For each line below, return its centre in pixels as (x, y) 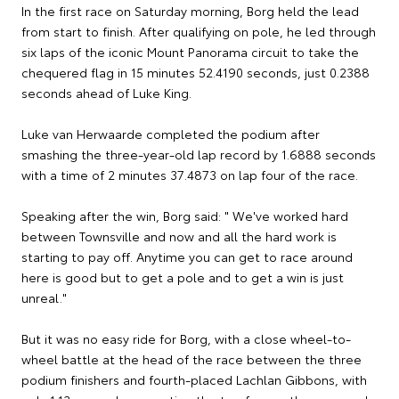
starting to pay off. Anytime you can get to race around (187, 256)
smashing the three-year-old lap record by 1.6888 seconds (199, 154)
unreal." (44, 297)
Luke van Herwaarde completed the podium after (171, 133)
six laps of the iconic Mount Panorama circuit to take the (190, 51)
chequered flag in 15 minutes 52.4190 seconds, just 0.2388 (195, 72)
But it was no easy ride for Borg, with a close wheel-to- (186, 338)
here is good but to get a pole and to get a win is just (183, 277)
